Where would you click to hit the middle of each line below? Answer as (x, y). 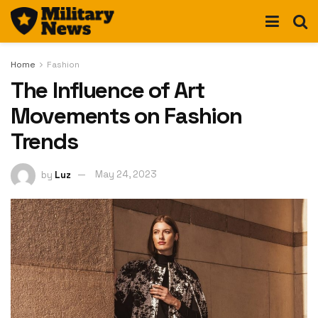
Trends (44, 141)
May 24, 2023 (126, 175)
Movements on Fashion (126, 116)
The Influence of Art (108, 90)
